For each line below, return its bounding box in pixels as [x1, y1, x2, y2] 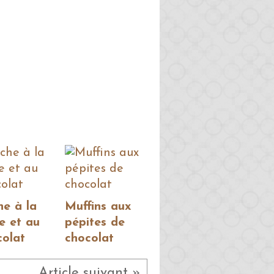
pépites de [65, 217, 125, 229]
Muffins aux [65, 201, 131, 213]
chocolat [65, 232, 114, 245]
